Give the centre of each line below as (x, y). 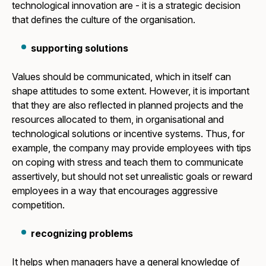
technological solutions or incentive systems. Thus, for (129, 133)
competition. (39, 205)
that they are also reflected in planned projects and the (128, 105)
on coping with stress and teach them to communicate (128, 162)
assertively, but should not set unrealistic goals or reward (132, 176)
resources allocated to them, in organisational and (118, 119)
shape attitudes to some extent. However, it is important (131, 91)
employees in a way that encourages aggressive (115, 190)
